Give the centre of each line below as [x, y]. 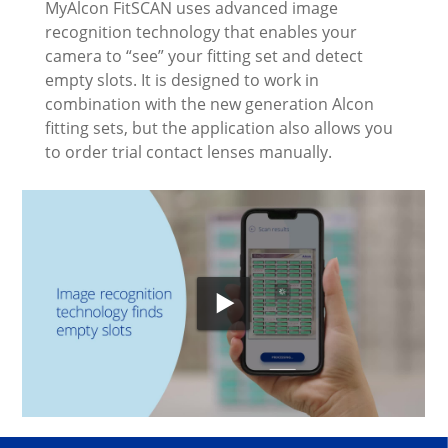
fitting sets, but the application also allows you [218, 127]
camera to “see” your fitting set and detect [203, 55]
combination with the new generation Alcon [209, 103]
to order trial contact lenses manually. [188, 151]
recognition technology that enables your [200, 31]
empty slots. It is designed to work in [181, 79]
